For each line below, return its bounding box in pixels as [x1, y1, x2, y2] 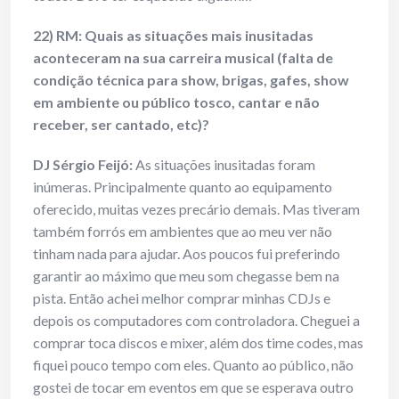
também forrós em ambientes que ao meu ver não [33, 223, 332, 240]
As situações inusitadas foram [133, 156, 315, 174]
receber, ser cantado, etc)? [33, 116, 209, 134]
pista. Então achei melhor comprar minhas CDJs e [33, 289, 330, 307]
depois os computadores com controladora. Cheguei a [33, 312, 360, 330]
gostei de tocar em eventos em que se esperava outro [33, 379, 354, 396]
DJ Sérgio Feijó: [33, 156, 133, 174]
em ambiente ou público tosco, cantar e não [33, 94, 320, 111]
